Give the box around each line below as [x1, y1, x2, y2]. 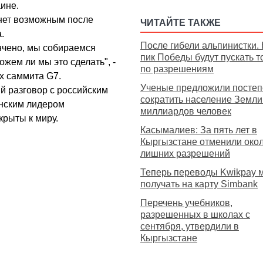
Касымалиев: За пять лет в [140, 125, 257, 136]
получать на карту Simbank [140, 179, 258, 190]
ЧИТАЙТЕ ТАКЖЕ [140, 18, 221, 28]
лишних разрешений [140, 149, 230, 159]
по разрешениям [140, 64, 214, 75]
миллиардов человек [140, 106, 231, 117]
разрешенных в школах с [140, 210, 250, 220]
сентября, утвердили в [140, 221, 239, 232]
